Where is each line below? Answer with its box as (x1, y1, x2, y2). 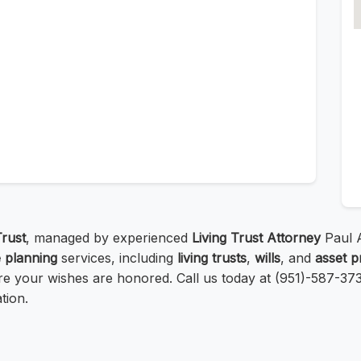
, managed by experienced (26, 230, 192, 247)
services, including (57, 250, 177, 267)
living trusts (177, 250, 247, 267)
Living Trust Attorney (192, 230, 321, 247)
